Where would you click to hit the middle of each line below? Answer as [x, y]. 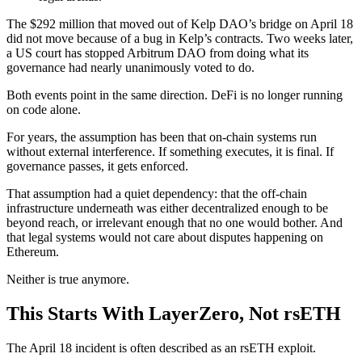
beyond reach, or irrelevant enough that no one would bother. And [175, 223]
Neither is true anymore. [68, 280]
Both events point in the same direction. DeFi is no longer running [175, 95]
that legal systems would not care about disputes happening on [165, 238]
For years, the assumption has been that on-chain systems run [162, 137]
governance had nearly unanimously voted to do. [130, 68]
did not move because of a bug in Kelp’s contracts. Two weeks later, [180, 39]
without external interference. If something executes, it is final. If [170, 152]
